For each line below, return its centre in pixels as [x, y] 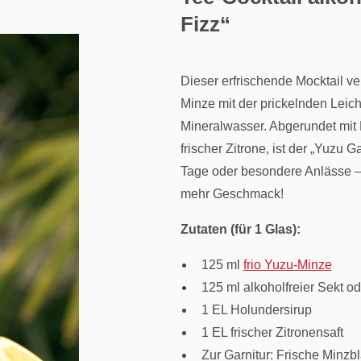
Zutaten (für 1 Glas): [240, 229]
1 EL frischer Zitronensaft [272, 332]
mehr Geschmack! [232, 193]
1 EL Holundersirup [256, 309]
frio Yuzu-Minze [287, 264]
